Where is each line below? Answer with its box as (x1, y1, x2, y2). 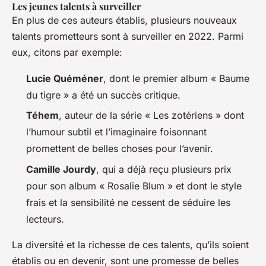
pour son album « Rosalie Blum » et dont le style (26, 179, 242, 192)
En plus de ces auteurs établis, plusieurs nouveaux (12, 14, 237, 26)
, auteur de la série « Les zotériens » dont (59, 109, 244, 122)
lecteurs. (26, 213, 64, 225)
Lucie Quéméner (26, 72, 103, 84)
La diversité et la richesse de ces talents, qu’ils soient (12, 238, 249, 251)
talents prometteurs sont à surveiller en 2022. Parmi (12, 30, 243, 42)
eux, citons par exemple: (12, 46, 122, 58)
